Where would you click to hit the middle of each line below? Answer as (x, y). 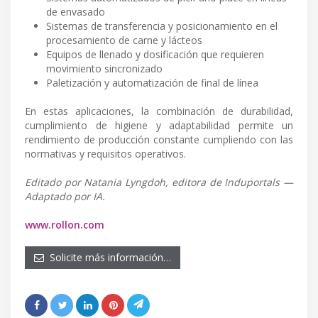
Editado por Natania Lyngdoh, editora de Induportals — (159, 182)
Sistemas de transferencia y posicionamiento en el (162, 26)
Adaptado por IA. (65, 197)
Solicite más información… (108, 258)
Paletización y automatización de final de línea (152, 83)
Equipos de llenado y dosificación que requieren (155, 55)
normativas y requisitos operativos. (105, 154)
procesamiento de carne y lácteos (124, 40)
